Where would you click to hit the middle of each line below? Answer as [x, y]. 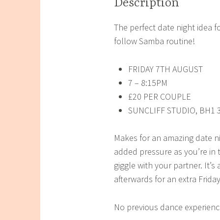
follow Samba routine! [154, 41]
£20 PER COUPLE [159, 96]
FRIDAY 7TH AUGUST [165, 69]
